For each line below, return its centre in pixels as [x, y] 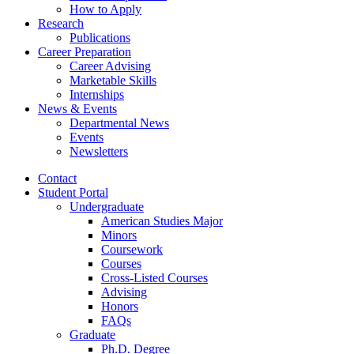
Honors [120, 306]
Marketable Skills [113, 80]
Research [61, 23]
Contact [57, 178]
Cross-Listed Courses [154, 277]
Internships [97, 94]
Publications [100, 37]
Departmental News [119, 122]
